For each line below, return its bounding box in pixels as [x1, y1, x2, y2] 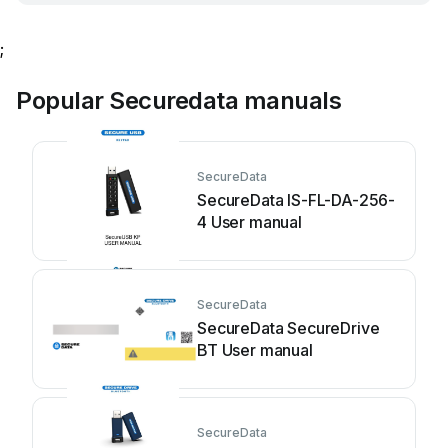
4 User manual [197, 212, 302, 232]
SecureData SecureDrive [197, 318, 380, 338]
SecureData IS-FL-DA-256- [197, 190, 396, 210]
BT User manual [197, 340, 313, 360]
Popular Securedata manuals [16, 86, 342, 115]
